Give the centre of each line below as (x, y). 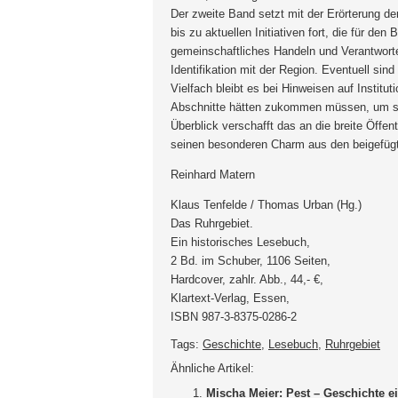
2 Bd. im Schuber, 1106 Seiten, (251, 260)
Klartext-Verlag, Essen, (230, 298)
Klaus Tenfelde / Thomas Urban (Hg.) (266, 204)
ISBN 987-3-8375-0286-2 (234, 316)
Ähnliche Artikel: (212, 369)
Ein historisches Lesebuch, (240, 242)
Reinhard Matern (213, 174)
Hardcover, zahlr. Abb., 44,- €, (247, 279)
